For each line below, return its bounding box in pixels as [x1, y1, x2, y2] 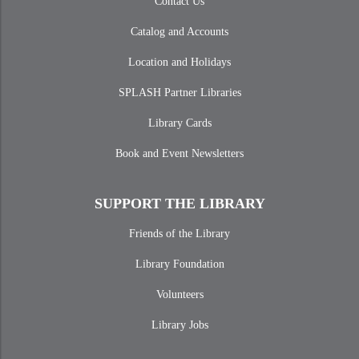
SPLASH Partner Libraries [118, 87, 241, 99]
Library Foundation [135, 258, 224, 270]
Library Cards [147, 117, 212, 129]
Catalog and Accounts [131, 26, 228, 38]
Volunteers [155, 288, 204, 301]
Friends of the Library [129, 228, 230, 240]
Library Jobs [151, 319, 208, 331]
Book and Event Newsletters [115, 147, 244, 159]
